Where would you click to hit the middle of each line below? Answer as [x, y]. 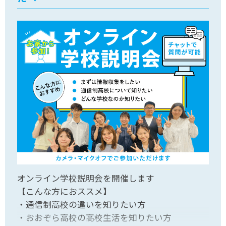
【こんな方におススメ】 [65, 191]
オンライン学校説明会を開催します [86, 178]
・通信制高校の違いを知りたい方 [82, 204]
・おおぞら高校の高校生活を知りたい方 [95, 217]
